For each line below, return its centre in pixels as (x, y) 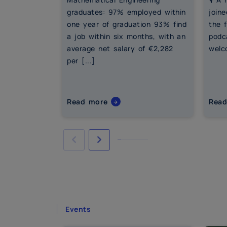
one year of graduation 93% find (127, 24)
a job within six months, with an (126, 36)
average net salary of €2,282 (120, 49)
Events (78, 209)
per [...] (81, 61)
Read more (89, 102)
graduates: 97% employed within (126, 12)
